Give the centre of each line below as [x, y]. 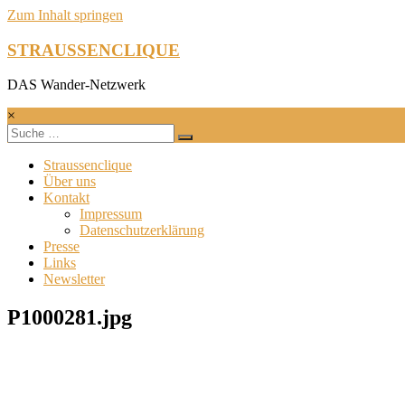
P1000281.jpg [70, 318]
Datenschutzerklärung [142, 231]
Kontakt [66, 198]
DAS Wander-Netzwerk [76, 85]
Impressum [111, 214]
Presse [61, 247]
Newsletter [74, 279]
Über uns [70, 182]
